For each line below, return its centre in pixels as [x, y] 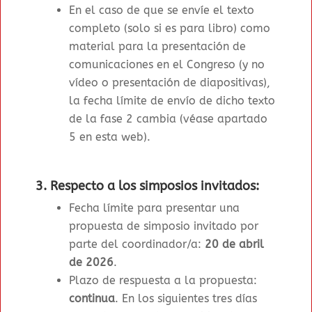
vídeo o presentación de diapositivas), [170, 83]
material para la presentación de [158, 47]
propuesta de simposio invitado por [164, 226]
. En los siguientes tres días [186, 299]
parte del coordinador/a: [137, 244]
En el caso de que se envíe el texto [162, 10]
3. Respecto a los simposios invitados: [148, 186]
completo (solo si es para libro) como [170, 29]
